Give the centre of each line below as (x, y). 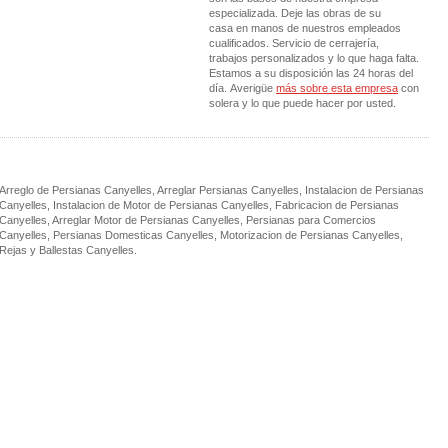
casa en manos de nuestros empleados (305, 28)
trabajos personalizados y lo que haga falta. (314, 58)
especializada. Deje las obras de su (295, 13)
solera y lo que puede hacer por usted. (302, 103)
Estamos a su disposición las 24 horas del (311, 73)
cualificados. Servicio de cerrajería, (294, 43)
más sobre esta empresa (337, 88)
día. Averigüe (242, 88)
